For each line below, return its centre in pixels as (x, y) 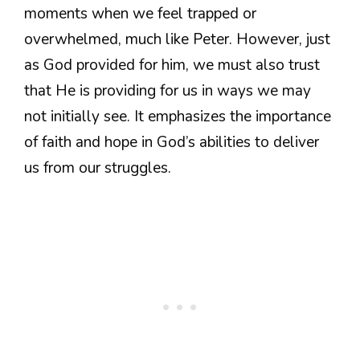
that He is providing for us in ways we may (168, 90)
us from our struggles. (98, 168)
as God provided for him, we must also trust (172, 65)
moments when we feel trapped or (140, 13)
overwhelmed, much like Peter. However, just (177, 39)
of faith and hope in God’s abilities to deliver (172, 142)
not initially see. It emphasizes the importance (178, 116)
